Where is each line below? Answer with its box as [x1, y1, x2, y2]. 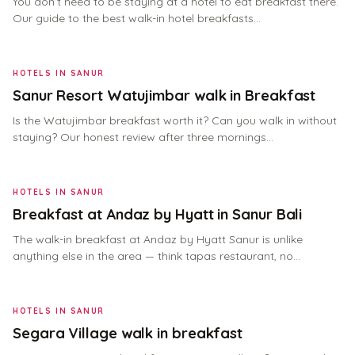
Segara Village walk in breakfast [13, 324, 243, 342]
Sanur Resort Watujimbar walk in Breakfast [13, 86, 316, 105]
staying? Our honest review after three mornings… [13, 130, 273, 144]
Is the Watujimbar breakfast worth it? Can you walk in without [13, 113, 337, 128]
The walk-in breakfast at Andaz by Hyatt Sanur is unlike [13, 232, 303, 246]
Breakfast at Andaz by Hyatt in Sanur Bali [13, 205, 303, 223]
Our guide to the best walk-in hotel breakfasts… [13, 11, 261, 25]
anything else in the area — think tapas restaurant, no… [13, 249, 300, 263]
